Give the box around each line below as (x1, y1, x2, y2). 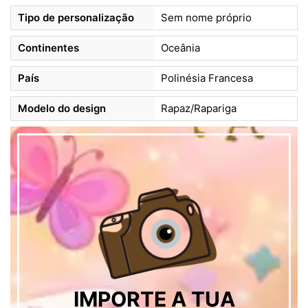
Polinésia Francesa (161, 71, 253, 85)
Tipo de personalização (18, 11, 134, 25)
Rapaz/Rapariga (161, 102, 236, 115)
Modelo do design (18, 102, 106, 115)
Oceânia (161, 41, 200, 55)
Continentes (18, 41, 79, 55)
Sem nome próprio (161, 11, 252, 25)
